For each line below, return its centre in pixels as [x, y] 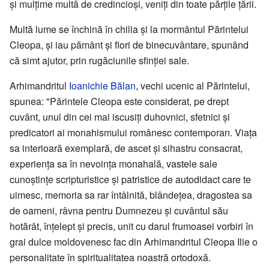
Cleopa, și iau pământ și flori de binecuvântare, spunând [129, 45]
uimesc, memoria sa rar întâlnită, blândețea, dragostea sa [131, 195]
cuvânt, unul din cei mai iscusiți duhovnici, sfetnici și [120, 117]
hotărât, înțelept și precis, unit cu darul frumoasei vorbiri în [131, 226]
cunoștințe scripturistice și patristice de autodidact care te [130, 180]
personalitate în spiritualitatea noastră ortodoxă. [110, 258]
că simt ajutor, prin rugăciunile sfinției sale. [99, 61]
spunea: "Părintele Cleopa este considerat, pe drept [119, 101]
